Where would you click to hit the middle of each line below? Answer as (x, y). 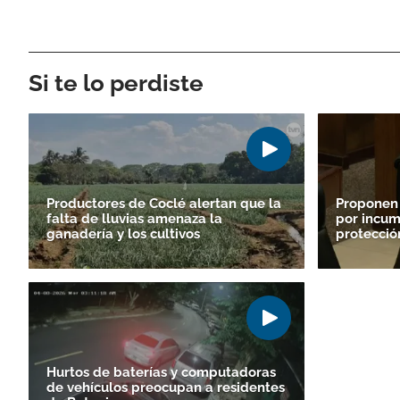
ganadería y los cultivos (123, 233)
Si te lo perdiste (116, 83)
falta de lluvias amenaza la (134, 218)
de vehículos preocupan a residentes (166, 387)
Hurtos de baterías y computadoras (161, 372)
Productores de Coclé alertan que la (164, 203)
